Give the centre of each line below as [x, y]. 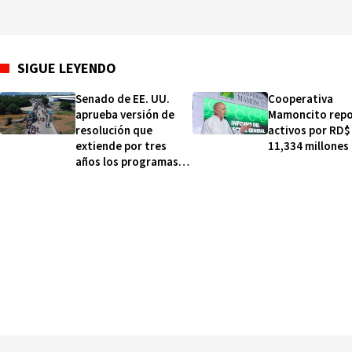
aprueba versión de [125, 115]
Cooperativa [301, 99]
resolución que [114, 130]
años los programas [127, 162]
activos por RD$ [309, 130]
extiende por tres [121, 146]
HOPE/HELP [106, 178]
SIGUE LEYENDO [67, 68]
